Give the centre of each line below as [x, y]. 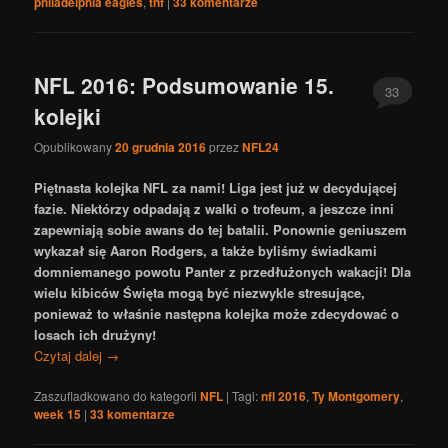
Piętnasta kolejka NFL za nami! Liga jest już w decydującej [216, 187]
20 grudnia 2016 [161, 146]
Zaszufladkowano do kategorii [116, 396]
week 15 [58, 414]
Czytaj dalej [70, 355]
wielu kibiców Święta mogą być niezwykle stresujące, [200, 292]
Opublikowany [75, 146]
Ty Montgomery [356, 396]
